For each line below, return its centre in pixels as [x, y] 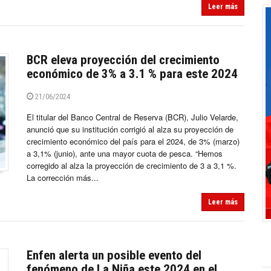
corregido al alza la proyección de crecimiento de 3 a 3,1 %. [132, 166]
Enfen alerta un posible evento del [114, 256]
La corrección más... [63, 178]
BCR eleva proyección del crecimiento [123, 60]
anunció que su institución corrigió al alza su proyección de [130, 129]
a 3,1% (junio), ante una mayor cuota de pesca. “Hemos [125, 154]
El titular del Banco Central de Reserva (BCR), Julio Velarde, [132, 117]
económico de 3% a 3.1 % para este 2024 [132, 74]
